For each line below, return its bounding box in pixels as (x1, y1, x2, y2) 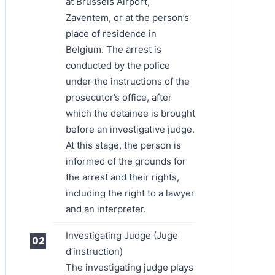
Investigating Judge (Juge (66, 229, 178, 241)
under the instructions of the (66, 75, 190, 87)
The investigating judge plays (66, 261, 193, 273)
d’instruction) (66, 245, 123, 257)
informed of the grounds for (66, 155, 186, 167)
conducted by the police (66, 59, 170, 71)
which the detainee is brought (66, 107, 195, 119)
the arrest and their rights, (66, 171, 179, 183)
